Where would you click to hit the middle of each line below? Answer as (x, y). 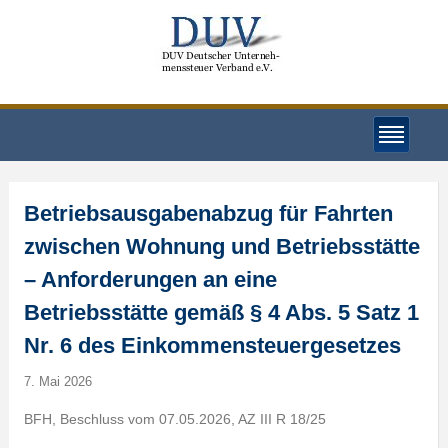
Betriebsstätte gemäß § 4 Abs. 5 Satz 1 (221, 312)
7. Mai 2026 (57, 381)
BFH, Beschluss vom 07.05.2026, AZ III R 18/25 (174, 419)
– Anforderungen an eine (150, 279)
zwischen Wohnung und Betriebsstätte (221, 246)
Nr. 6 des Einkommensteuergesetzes (212, 345)
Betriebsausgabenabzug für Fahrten (208, 213)
